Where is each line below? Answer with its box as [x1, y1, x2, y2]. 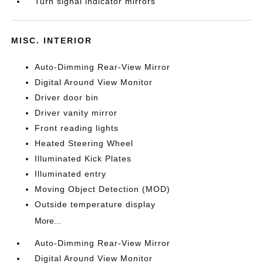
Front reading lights [35, 123, 119, 133]
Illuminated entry [35, 169, 107, 178]
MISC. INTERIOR [11, 36, 93, 45]
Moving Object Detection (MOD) [35, 184, 171, 194]
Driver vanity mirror [35, 108, 118, 117]
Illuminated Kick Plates [35, 154, 132, 163]
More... [35, 216, 62, 225]
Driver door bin [35, 93, 99, 102]
